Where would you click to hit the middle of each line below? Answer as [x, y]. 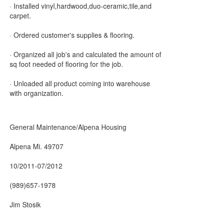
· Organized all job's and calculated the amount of [85, 54]
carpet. [20, 15]
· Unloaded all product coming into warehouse [80, 83]
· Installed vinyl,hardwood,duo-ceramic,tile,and [81, 6]
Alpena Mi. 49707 [37, 146]
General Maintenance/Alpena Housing [68, 127]
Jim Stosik [25, 204]
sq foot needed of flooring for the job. [66, 64]
